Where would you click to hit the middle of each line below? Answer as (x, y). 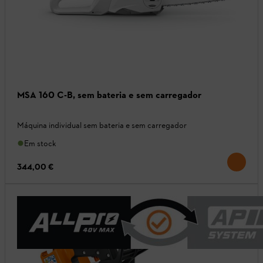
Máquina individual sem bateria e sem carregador (102, 125)
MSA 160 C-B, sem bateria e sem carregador (109, 95)
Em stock (40, 143)
